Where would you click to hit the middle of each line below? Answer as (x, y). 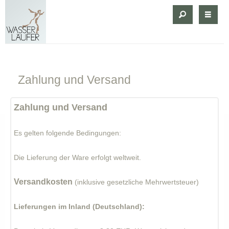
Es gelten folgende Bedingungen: (67, 133)
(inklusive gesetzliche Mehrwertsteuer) (137, 182)
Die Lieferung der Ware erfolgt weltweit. (77, 157)
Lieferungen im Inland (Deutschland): (80, 207)
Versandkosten (43, 182)
